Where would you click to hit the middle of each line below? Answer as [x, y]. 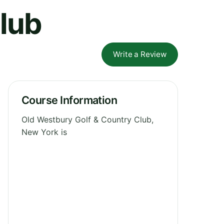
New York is [44, 132]
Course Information [69, 100]
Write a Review [140, 54]
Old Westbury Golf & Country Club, [87, 119]
